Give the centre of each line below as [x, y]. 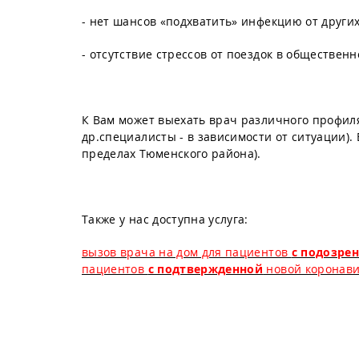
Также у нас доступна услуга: [165, 219]
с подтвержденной [206, 269]
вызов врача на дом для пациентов [187, 252]
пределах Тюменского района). [171, 153]
